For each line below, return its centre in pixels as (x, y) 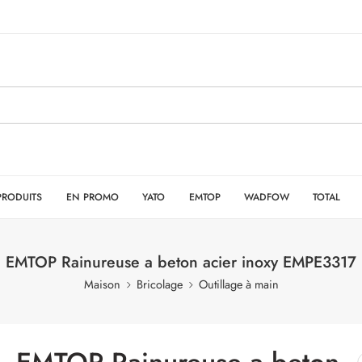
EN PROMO (92, 197)
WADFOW (266, 197)
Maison (102, 284)
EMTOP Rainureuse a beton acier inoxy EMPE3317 (181, 262)
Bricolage (159, 284)
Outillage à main (238, 284)
